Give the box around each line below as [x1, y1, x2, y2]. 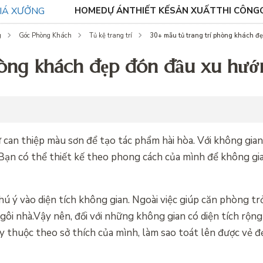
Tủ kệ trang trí [89, 31, 132, 40]
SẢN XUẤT [170, 5, 216, 16]
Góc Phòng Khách [19, 31, 72, 40]
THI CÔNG [216, 5, 259, 16]
